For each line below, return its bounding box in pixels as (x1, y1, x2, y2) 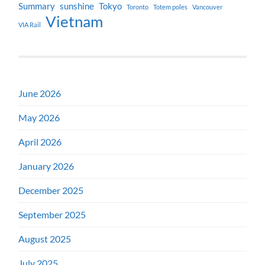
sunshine (60, 1, 95, 12)
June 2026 (18, 88, 62, 99)
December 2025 (18, 185, 84, 196)
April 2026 (18, 136, 62, 148)
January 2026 (18, 160, 75, 172)
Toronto (127, 3, 149, 11)
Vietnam (46, 12, 104, 31)
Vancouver (192, 3, 223, 11)
